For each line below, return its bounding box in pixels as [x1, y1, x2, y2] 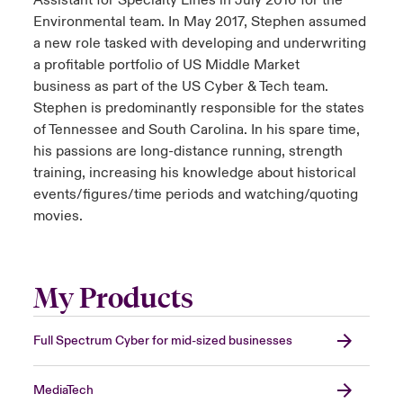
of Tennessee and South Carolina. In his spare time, [32, 121, 360, 139]
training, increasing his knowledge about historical [32, 164, 356, 183]
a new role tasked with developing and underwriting [32, 34, 366, 53]
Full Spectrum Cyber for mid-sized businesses [32, 333, 292, 350]
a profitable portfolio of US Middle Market [32, 56, 300, 75]
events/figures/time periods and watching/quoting [32, 185, 358, 204]
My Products [32, 282, 193, 316]
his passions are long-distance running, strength [32, 142, 343, 161]
